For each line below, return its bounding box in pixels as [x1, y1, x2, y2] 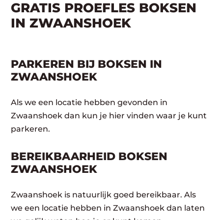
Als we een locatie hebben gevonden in [11, 98, 168, 107]
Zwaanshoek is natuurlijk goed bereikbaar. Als [11, 190, 196, 199]
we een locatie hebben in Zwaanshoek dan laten [11, 203, 205, 213]
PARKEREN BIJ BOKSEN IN [11, 57, 163, 71]
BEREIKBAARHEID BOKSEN [11, 150, 168, 163]
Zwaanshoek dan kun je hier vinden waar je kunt [11, 111, 207, 120]
